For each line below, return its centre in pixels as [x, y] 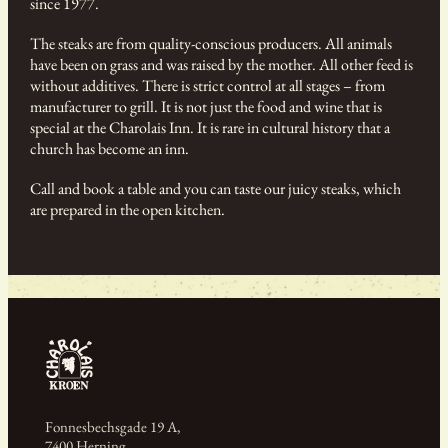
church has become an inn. [110, 149]
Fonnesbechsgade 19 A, [112, 426]
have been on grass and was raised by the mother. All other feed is [222, 65]
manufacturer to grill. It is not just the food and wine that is [206, 107]
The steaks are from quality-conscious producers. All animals [211, 44]
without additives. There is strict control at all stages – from [208, 86]
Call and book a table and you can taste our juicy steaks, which [216, 188]
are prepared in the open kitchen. [128, 209]
